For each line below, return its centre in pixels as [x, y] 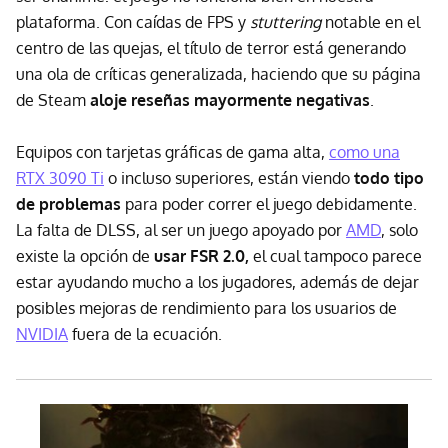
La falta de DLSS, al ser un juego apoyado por [181, 229]
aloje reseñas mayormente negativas [228, 99]
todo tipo [389, 177]
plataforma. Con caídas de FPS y [133, 21]
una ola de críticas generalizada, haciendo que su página [218, 73]
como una [364, 151]
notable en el [370, 21]
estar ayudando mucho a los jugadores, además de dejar [217, 281]
